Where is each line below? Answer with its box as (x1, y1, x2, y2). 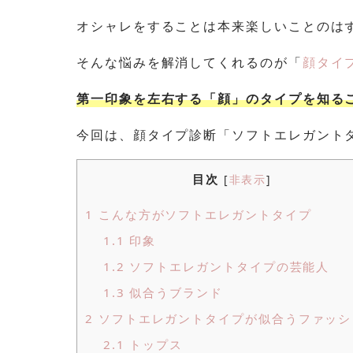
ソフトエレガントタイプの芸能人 (124, 258, 330, 275)
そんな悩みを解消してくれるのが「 (76, 54, 303, 71)
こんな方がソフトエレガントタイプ (93, 206, 312, 223)
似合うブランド (124, 284, 223, 301)
